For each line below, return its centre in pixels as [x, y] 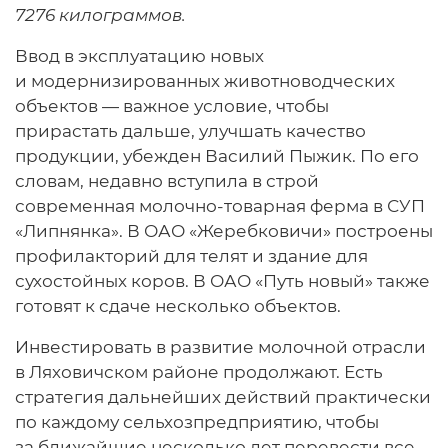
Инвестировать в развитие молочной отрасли [220, 346]
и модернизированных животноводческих [205, 80]
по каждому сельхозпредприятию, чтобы [197, 421]
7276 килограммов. [100, 14]
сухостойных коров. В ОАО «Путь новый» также [222, 280]
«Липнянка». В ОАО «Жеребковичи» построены [224, 230]
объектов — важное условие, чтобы [172, 105]
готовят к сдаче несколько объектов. [178, 305]
